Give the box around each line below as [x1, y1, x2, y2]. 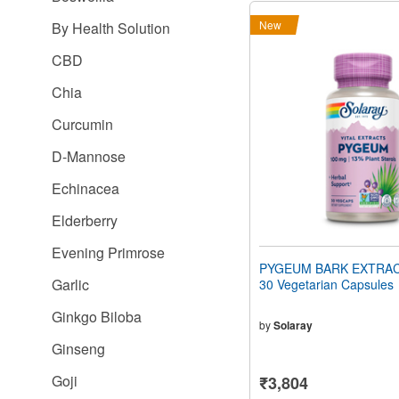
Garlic [52, 274, 89, 295]
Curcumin [52, 114, 113, 134]
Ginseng [52, 338, 105, 359]
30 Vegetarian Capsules [259, 275, 394, 294]
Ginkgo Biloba [52, 306, 142, 327]
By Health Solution [52, 18, 170, 38]
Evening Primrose [52, 242, 165, 263]
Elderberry [52, 210, 118, 231]
